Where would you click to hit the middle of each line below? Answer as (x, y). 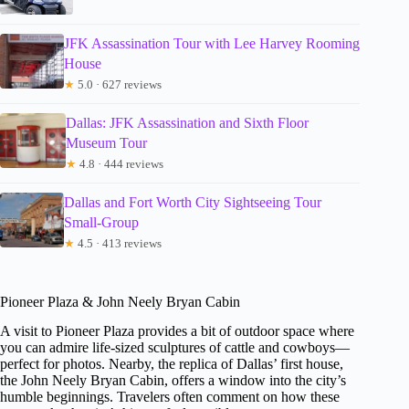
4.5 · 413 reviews (119, 243)
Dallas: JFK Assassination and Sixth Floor (187, 122)
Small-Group (102, 222)
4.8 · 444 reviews (120, 163)
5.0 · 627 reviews (119, 84)
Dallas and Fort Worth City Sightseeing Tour (193, 202)
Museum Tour (106, 142)
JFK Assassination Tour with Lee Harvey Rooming (212, 43)
